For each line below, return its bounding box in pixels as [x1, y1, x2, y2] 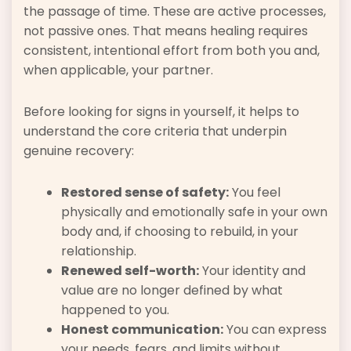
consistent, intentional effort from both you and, [24, 42, 320, 60]
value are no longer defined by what [61, 281, 283, 300]
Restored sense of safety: [61, 183, 229, 202]
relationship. [61, 242, 136, 261]
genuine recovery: [24, 142, 134, 161]
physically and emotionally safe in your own [61, 203, 327, 222]
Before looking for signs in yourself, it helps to [24, 103, 299, 121]
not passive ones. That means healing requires [24, 22, 308, 41]
